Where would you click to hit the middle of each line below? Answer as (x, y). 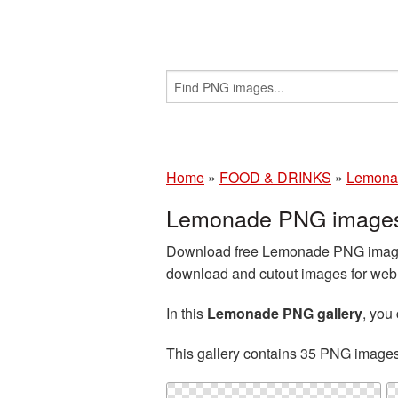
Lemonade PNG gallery (285, 313)
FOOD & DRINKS (275, 177)
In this (187, 313)
